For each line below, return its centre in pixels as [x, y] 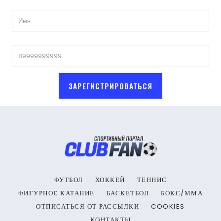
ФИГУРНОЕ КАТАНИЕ [56, 193]
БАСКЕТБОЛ [128, 193]
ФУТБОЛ [69, 180]
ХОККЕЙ [110, 180]
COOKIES [168, 206]
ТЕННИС [152, 180]
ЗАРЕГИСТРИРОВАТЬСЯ [110, 86]
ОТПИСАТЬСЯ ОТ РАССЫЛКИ [88, 206]
